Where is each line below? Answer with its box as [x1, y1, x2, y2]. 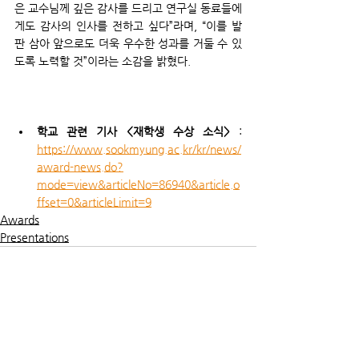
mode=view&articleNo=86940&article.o [37, 177, 240, 191]
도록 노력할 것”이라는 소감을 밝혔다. [14, 54, 191, 67]
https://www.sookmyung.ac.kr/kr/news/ [37, 142, 241, 155]
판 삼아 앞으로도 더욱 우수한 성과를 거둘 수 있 [14, 36, 242, 50]
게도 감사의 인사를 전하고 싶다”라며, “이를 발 [14, 18, 242, 32]
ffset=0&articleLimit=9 [37, 195, 151, 208]
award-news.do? [37, 159, 123, 173]
